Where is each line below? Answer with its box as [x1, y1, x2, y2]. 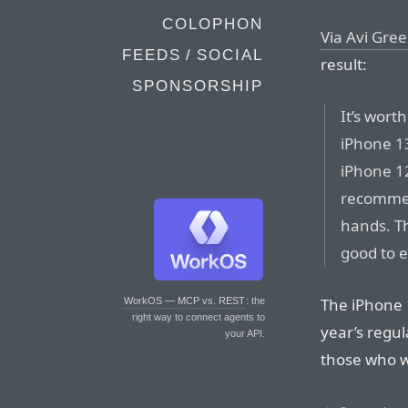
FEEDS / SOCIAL [122, 46, 263, 64]
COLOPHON [162, 15, 263, 33]
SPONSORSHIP [132, 77, 263, 95]
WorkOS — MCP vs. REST [124, 295, 245, 306]
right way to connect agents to [132, 311, 265, 322]
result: [321, 54, 367, 76]
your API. [225, 328, 265, 339]
